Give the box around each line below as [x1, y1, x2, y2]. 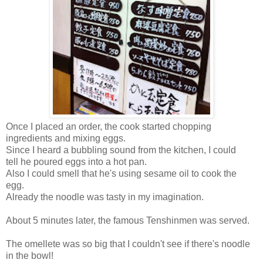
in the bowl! [6, 250, 53, 261]
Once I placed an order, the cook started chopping [6, 121, 211, 131]
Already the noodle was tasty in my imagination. [6, 191, 204, 202]
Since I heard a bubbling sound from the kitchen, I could [6, 144, 236, 155]
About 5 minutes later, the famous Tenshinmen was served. [6, 215, 249, 225]
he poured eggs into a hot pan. [21, 156, 147, 167]
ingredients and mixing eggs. [6, 133, 126, 143]
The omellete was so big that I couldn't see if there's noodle [6, 238, 250, 249]
